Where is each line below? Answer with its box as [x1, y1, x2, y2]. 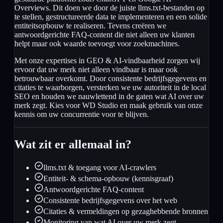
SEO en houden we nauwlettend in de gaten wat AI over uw [14, 92, 204, 101]
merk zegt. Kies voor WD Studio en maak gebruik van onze [14, 101, 203, 110]
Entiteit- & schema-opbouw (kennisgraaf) [43, 174, 173, 183]
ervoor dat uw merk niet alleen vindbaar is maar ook [14, 65, 178, 74]
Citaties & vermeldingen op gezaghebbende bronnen [43, 207, 208, 216]
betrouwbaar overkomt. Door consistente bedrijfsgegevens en [14, 74, 207, 83]
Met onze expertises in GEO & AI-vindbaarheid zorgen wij [14, 56, 200, 65]
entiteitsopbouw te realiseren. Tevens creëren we [14, 21, 166, 30]
